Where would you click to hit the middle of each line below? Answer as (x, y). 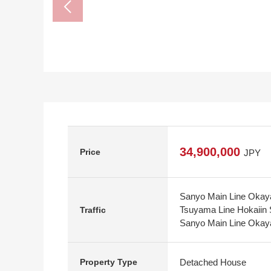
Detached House (213, 262)
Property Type (109, 262)
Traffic (93, 210)
